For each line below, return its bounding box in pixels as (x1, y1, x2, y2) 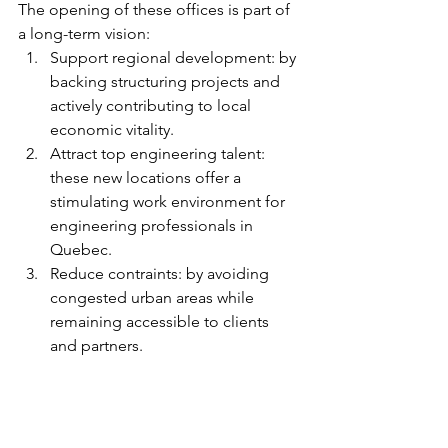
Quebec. (50, 240, 112, 260)
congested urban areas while (50, 288, 258, 308)
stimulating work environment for (50, 192, 289, 212)
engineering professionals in (50, 216, 257, 236)
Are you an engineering (18, 385, 278, 414)
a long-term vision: (18, 24, 150, 44)
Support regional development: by (50, 48, 300, 68)
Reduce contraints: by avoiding (50, 264, 273, 284)
